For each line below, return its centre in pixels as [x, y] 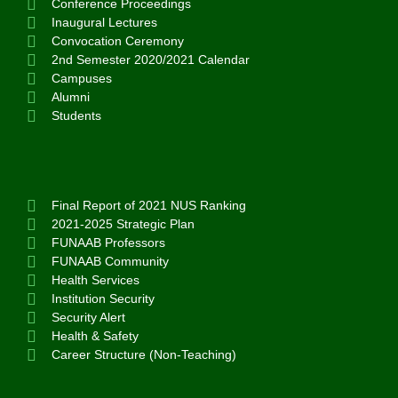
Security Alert [88, 318]
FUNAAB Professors [108, 243]
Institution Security [103, 299]
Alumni [70, 97]
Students [76, 116]
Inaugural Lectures [104, 23]
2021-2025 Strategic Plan [123, 224]
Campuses [81, 79]
